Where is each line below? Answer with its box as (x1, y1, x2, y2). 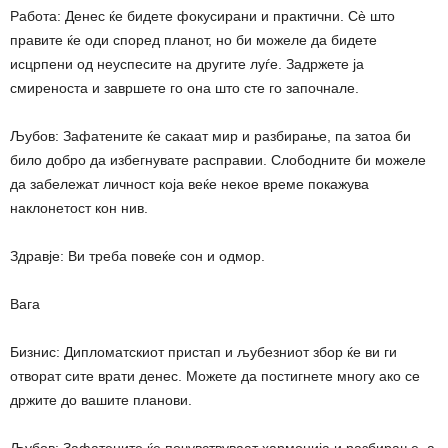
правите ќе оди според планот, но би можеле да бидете (10, 31, 377, 48)
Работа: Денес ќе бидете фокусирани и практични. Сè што (10, 7, 395, 24)
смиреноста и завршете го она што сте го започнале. (10, 79, 359, 96)
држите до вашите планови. (10, 391, 192, 408)
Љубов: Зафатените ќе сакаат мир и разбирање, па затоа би (10, 127, 411, 144)
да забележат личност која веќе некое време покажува (10, 175, 369, 192)
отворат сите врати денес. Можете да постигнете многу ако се (10, 367, 420, 384)
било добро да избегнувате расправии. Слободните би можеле (10, 151, 426, 168)
